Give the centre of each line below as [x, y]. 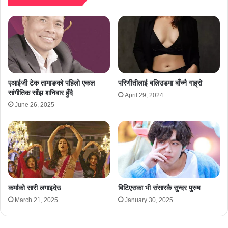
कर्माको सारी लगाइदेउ [34, 188]
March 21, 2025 [36, 200]
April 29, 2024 [144, 95]
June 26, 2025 [35, 105]
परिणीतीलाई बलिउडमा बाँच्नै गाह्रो [160, 83]
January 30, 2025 [149, 200]
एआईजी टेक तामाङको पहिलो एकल [51, 83]
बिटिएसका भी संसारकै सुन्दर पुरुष [159, 188]
